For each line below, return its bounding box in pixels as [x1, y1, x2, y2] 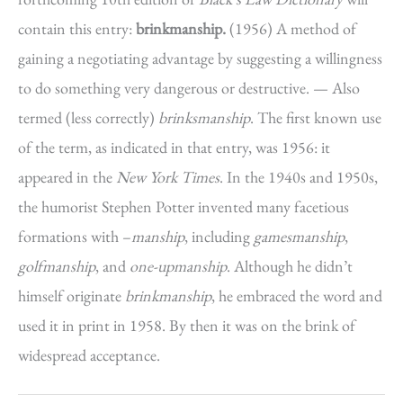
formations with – [18, 226, 131, 246]
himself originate [18, 285, 125, 306]
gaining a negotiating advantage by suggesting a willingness [18, 48, 382, 68]
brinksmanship [158, 107, 250, 128]
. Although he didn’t [227, 255, 353, 276]
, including [184, 226, 254, 246]
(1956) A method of [226, 18, 356, 39]
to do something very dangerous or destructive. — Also [18, 77, 360, 98]
